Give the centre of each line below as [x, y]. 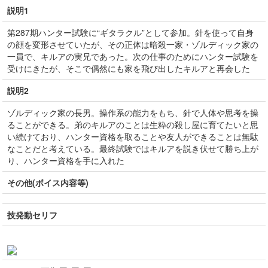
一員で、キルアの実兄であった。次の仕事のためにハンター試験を [133, 56]
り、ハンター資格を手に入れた [66, 160]
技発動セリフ [32, 215]
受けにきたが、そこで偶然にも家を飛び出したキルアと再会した [129, 68]
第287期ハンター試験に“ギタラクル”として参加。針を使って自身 [130, 32]
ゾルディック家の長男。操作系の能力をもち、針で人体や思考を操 [133, 112]
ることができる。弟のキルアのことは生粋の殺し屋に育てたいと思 [133, 124]
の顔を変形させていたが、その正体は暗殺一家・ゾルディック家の [133, 44]
